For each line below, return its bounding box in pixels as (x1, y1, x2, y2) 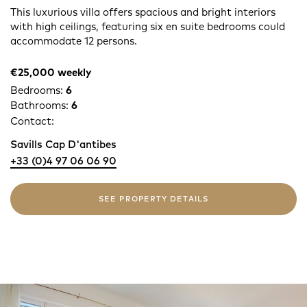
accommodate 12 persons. (10, 34, 137, 47)
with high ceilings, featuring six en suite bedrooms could (10, 19, 285, 33)
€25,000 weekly (10, 65, 91, 79)
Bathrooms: (10, 98, 71, 112)
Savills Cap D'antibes (10, 137, 116, 151)
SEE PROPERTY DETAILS (99, 193, 208, 204)
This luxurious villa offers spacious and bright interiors (10, 5, 275, 19)
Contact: (10, 114, 54, 127)
